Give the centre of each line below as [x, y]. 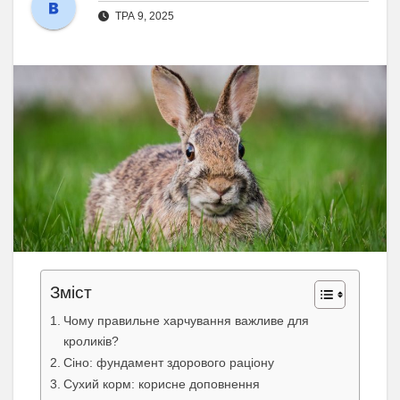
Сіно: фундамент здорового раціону [168, 363]
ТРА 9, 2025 [143, 17]
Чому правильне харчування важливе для [186, 321]
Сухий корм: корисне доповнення [161, 384]
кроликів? [91, 342]
